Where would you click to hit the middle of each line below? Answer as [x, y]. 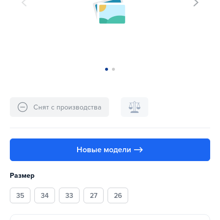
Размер [22, 176]
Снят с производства [67, 107]
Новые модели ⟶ [110, 150]
